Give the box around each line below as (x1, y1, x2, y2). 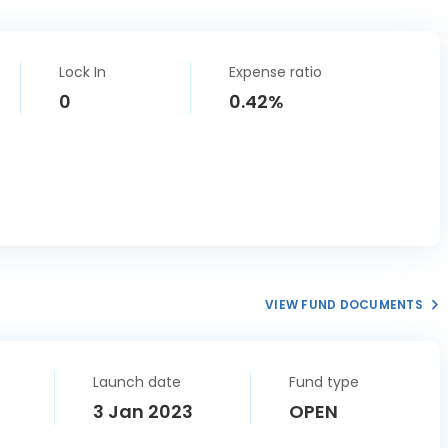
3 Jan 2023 (92, 399, 193, 424)
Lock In (59, 62, 106, 82)
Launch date (92, 372, 181, 392)
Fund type (289, 372, 360, 392)
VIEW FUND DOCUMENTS (265, 296, 423, 313)
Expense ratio (229, 62, 322, 82)
